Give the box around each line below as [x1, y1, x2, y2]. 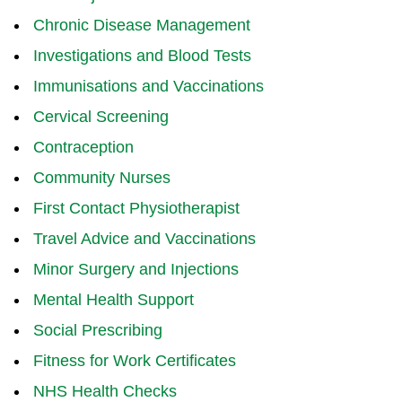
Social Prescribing [32, 320, 162, 339]
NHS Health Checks [32, 381, 177, 400]
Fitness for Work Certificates [32, 351, 236, 370]
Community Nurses [32, 168, 170, 187]
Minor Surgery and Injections [32, 259, 239, 278]
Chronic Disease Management [32, 15, 250, 34]
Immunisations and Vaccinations [32, 76, 264, 95]
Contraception [32, 137, 134, 156]
